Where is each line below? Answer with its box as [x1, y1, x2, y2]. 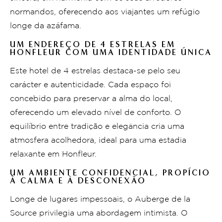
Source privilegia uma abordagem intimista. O [10, 209, 188, 217]
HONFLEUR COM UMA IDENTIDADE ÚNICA [10, 47, 212, 57]
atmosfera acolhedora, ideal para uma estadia [10, 136, 186, 144]
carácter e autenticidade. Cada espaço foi [10, 81, 171, 89]
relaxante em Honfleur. [10, 150, 97, 158]
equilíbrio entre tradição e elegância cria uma [10, 122, 184, 130]
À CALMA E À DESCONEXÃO [10, 175, 146, 185]
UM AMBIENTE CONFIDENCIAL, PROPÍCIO [10, 167, 211, 177]
